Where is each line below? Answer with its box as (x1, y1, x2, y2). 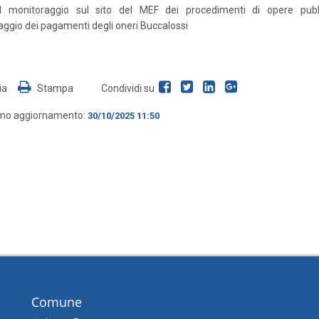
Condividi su (100, 82, 157, 94)
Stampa (34, 82, 73, 94)
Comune (31, 293, 82, 310)
